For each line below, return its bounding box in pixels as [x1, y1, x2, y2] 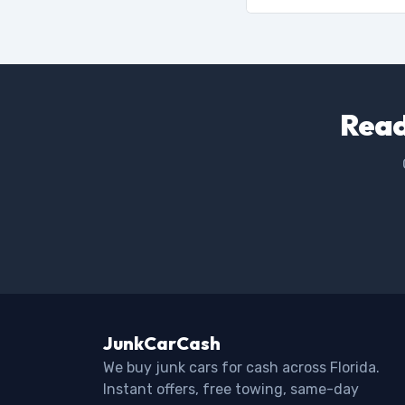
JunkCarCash [103, 332, 221, 354]
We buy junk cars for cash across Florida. [103, 359, 380, 376]
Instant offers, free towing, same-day [103, 381, 359, 398]
